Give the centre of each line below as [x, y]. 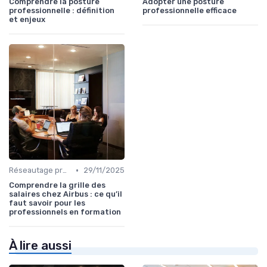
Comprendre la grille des [57, 185]
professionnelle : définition [62, 11]
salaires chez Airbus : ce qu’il [66, 194]
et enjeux [27, 20]
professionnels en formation [65, 212]
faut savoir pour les [47, 203]
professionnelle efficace [190, 11]
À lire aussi [40, 246]
